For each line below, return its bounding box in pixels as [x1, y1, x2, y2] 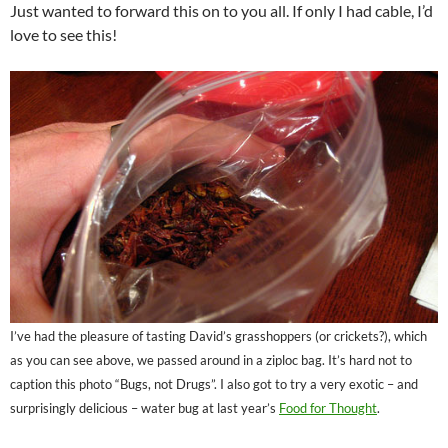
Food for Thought [279, 399, 377, 416]
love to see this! [10, 25, 117, 44]
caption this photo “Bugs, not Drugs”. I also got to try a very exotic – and [10, 375, 418, 392]
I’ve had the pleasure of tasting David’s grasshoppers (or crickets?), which [10, 327, 427, 344]
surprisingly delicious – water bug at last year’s [10, 399, 279, 416]
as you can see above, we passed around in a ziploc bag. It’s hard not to [10, 351, 412, 368]
